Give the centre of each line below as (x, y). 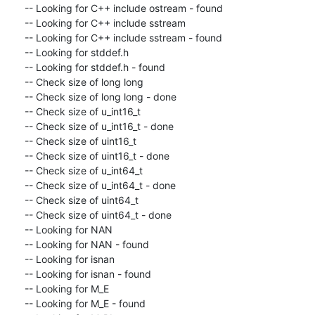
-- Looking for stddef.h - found (95, 67)
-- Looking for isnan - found (88, 274)
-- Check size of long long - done (100, 96)
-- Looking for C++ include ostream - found (123, 8)
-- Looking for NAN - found (86, 244)
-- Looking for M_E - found (85, 303)
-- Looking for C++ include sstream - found (123, 37)
